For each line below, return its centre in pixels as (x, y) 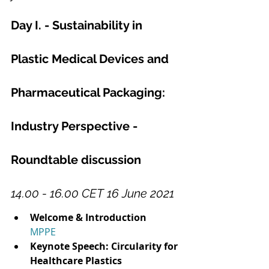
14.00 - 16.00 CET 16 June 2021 (92, 194)
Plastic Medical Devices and (91, 59)
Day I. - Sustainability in (78, 26)
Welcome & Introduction (88, 218)
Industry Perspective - (76, 126)
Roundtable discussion (76, 160)
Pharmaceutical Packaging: (89, 93)
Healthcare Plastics (77, 261)
